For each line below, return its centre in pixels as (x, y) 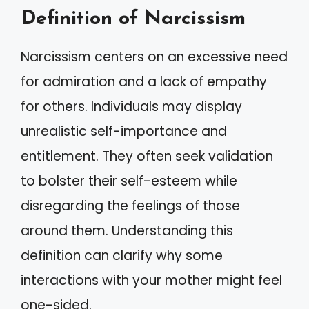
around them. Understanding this (127, 230)
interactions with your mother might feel (151, 280)
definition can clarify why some (122, 255)
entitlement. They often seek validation (147, 156)
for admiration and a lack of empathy (144, 81)
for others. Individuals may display (131, 106)
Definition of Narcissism (133, 19)
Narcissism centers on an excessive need (154, 57)
